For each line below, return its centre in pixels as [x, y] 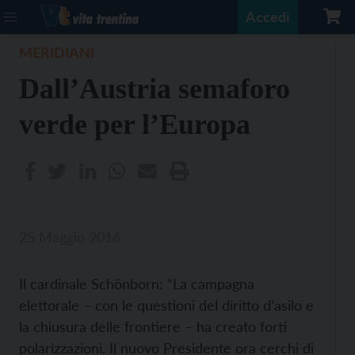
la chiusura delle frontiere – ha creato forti [153, 326]
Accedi [268, 17]
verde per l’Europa [135, 124]
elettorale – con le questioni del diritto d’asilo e [166, 305]
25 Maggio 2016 [70, 237]
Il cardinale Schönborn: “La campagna [137, 284]
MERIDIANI [57, 52]
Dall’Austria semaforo [155, 89]
